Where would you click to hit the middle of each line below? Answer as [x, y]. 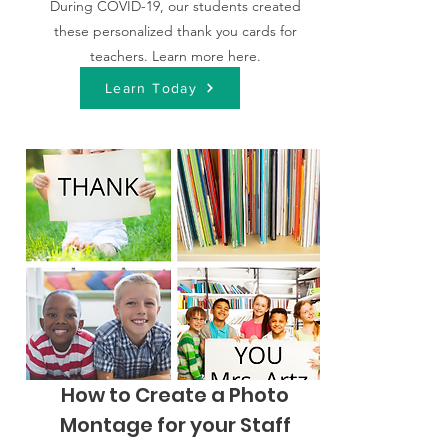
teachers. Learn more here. [175, 55]
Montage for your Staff [175, 424]
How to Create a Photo [175, 394]
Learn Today [151, 87]
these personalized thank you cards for [175, 30]
